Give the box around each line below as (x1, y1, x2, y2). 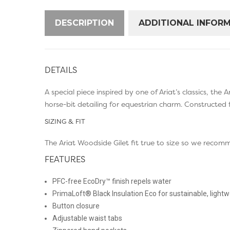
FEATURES (45, 154, 85, 165)
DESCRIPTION (55, 18, 114, 28)
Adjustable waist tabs (52, 214, 122, 223)
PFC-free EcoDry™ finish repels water (52, 177, 171, 186)
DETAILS (45, 64, 77, 76)
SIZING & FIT (45, 117, 85, 126)
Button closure (52, 202, 100, 210)
